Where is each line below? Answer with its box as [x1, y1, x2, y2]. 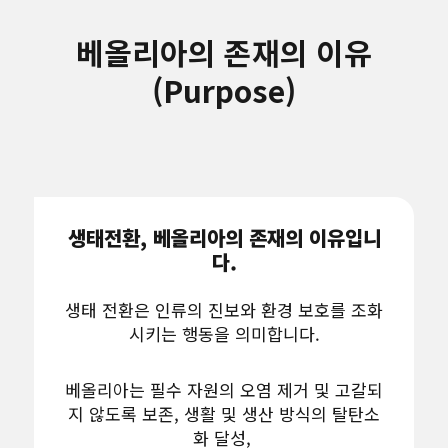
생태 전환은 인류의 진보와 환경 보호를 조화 [65, 296, 383, 322]
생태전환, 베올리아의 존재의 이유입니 [67, 222, 381, 252]
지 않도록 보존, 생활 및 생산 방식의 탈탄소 [68, 400, 380, 426]
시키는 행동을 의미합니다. [128, 320, 320, 346]
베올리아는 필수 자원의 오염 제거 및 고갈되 [65, 376, 383, 402]
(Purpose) [152, 67, 296, 112]
